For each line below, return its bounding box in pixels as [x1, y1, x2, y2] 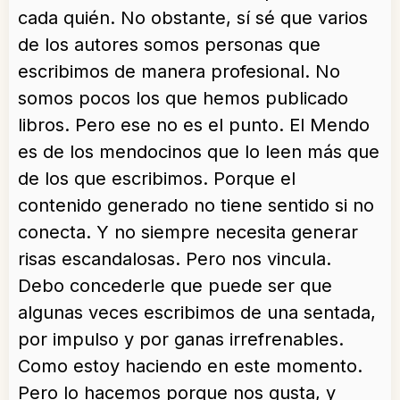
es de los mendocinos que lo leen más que [18, 141, 379, 162]
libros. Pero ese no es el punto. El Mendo [18, 114, 370, 136]
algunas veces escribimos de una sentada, [18, 302, 376, 323]
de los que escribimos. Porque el [18, 168, 296, 189]
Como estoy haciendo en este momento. [18, 355, 362, 377]
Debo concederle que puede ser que [18, 275, 332, 296]
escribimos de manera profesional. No [18, 61, 340, 82]
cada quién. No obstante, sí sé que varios [18, 7, 368, 29]
